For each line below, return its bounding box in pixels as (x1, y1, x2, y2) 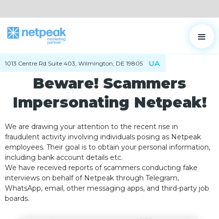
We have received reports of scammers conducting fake (5, 163, 197, 172)
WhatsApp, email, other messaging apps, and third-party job (5, 184, 209, 193)
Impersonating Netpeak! (12, 93, 207, 111)
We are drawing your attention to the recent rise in (5, 122, 178, 131)
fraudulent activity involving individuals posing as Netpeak (5, 132, 201, 141)
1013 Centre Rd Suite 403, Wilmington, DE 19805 (5, 59, 143, 67)
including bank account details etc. (5, 153, 123, 162)
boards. (5, 194, 29, 203)
